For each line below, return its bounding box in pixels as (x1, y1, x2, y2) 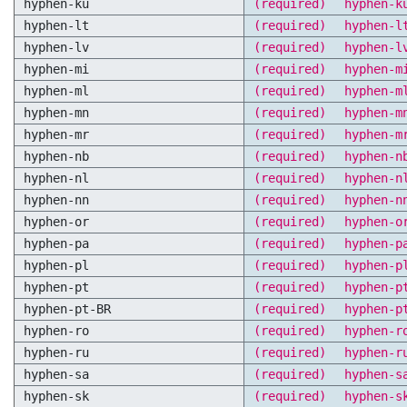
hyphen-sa (24, 367, 89, 382)
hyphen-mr (24, 127, 89, 142)
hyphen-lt (24, 18, 89, 33)
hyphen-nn (24, 193, 89, 207)
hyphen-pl (24, 258, 89, 273)
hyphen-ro (24, 323, 89, 338)
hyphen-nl (24, 171, 89, 185)
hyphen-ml (24, 84, 89, 98)
